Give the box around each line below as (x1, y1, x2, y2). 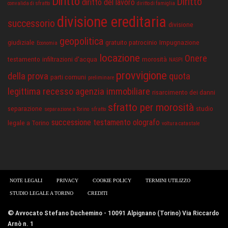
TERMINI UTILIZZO (146, 178, 190, 184)
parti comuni (50, 73, 86, 81)
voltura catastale (162, 120, 199, 127)
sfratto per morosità (108, 101, 194, 114)
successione (51, 118, 91, 128)
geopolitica (60, 36, 103, 48)
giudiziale (8, 38, 35, 47)
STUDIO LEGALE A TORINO (10, 190, 73, 196)
